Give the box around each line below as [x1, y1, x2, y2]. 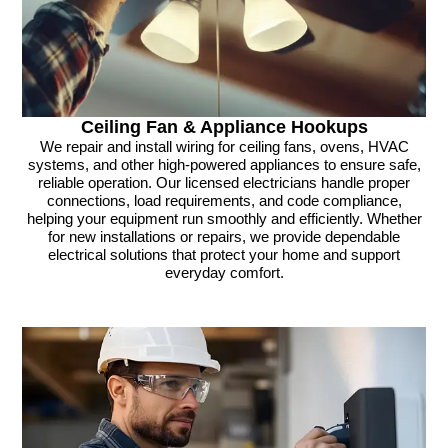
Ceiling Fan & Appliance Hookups [80, 116, 368, 137]
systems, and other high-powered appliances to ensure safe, [27, 156, 421, 173]
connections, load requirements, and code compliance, [46, 192, 402, 209]
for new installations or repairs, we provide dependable [48, 228, 400, 245]
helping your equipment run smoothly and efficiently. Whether [26, 210, 422, 227]
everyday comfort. [164, 264, 284, 281]
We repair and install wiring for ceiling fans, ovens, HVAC [39, 138, 409, 155]
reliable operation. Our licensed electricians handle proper [38, 174, 410, 191]
